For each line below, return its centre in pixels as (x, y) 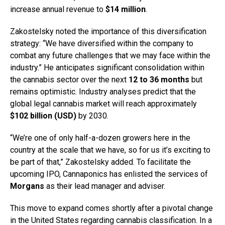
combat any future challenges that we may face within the (110, 56)
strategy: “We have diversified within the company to (102, 44)
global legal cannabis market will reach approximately (103, 104)
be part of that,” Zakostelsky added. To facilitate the (100, 162)
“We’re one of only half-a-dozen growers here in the (100, 138)
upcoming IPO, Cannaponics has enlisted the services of (109, 174)
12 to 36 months (159, 80)
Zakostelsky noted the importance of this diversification (108, 32)
